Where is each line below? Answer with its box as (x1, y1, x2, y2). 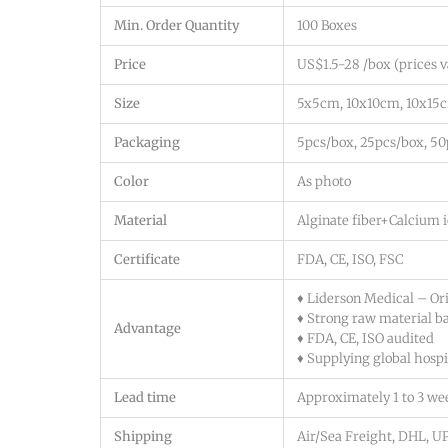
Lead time (114, 388, 176, 406)
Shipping (114, 427, 172, 445)
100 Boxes (297, 16, 357, 34)
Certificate (114, 250, 180, 268)
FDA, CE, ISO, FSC (297, 250, 403, 268)
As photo (297, 172, 351, 190)
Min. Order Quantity (114, 16, 240, 34)
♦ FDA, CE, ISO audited (297, 329, 434, 347)
